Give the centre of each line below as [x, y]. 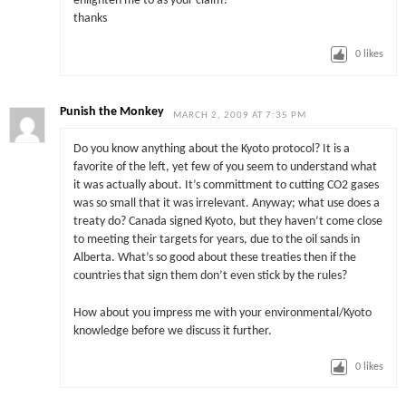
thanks [90, 19]
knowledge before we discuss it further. [172, 331]
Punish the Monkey [112, 111]
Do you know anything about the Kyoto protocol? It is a [211, 150]
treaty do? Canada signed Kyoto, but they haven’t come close [227, 222]
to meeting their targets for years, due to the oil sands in [216, 240]
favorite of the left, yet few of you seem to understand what [225, 168]
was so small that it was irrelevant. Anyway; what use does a [226, 204]
